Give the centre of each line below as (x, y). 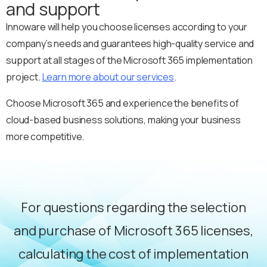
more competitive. (45, 137)
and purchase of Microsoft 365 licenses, (133, 231)
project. (24, 77)
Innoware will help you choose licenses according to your (127, 27)
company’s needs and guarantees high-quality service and (130, 44)
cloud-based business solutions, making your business (123, 120)
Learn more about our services (108, 77)
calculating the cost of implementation (133, 254)
